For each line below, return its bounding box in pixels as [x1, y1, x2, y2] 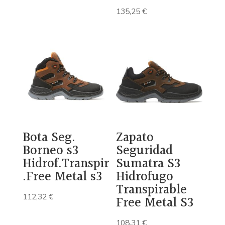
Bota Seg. [22, 128, 75, 149]
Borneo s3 [22, 141, 78, 162]
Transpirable [116, 180, 187, 201]
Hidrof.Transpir [22, 154, 109, 175]
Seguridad [116, 141, 173, 162]
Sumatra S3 [116, 154, 181, 175]
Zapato [116, 128, 154, 149]
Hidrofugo [116, 167, 174, 188]
